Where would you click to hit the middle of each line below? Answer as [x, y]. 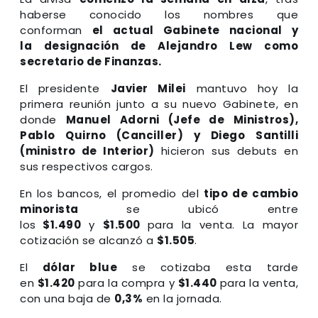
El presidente [65, 88]
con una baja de [67, 298]
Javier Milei [148, 88]
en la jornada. [182, 298]
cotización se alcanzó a [88, 240]
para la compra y [126, 283]
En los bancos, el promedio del [112, 193]
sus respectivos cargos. [87, 166]
